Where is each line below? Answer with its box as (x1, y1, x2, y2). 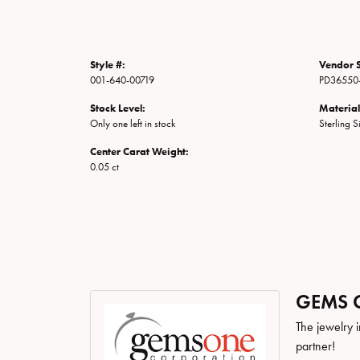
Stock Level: (90, 102, 145, 114)
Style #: (90, 59, 125, 71)
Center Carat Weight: (90, 145, 189, 157)
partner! (295, 338, 335, 354)
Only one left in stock (90, 117, 175, 129)
